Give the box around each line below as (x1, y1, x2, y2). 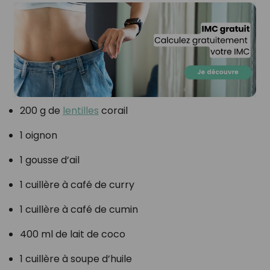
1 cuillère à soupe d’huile (19, 252, 132, 266)
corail (98, 104, 128, 118)
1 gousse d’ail (19, 153, 80, 168)
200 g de (19, 104, 63, 118)
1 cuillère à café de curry (19, 178, 134, 192)
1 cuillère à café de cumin (19, 202, 138, 217)
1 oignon (19, 128, 57, 143)
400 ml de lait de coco (19, 227, 125, 242)
